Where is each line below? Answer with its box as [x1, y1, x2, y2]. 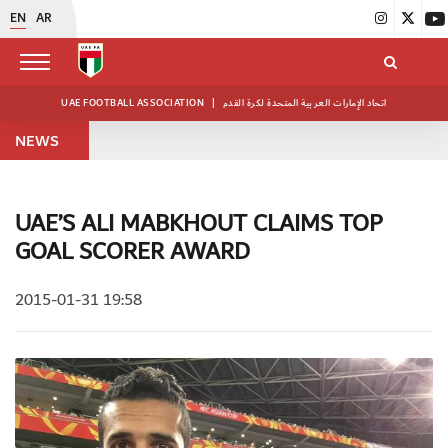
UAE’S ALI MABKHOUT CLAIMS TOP [15, 205, 383, 243]
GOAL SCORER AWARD [15, 233, 250, 271]
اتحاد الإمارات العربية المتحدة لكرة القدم [222, 95, 387, 111]
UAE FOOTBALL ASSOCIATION [61, 95, 207, 111]
